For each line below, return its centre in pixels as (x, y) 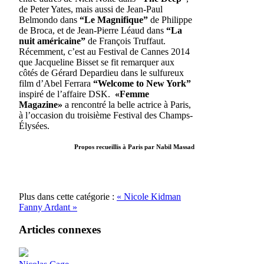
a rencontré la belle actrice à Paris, (127, 104)
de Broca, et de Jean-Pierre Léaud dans (93, 30)
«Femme (132, 94)
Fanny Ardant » (48, 207)
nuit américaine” (52, 41)
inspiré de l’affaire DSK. (67, 94)
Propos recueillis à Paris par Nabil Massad (135, 146)
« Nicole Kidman (149, 196)
